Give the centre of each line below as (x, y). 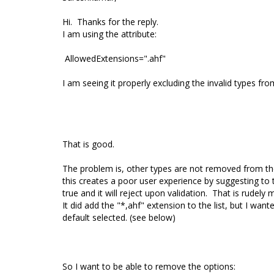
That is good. (88, 144)
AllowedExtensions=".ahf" (115, 58)
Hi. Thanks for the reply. (110, 22)
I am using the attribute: (109, 34)
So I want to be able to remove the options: (150, 266)
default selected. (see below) (119, 217)
